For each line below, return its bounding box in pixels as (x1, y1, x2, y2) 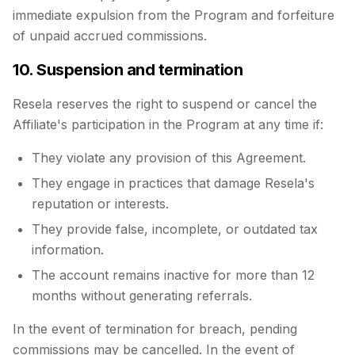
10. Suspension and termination (13, 60, 242, 79)
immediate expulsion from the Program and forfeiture (13, 7, 334, 23)
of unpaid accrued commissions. (13, 28, 207, 44)
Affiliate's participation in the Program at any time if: (13, 116, 323, 132)
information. (32, 242, 104, 258)
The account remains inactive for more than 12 (32, 267, 315, 283)
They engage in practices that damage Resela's (32, 175, 315, 191)
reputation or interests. (32, 196, 169, 212)
